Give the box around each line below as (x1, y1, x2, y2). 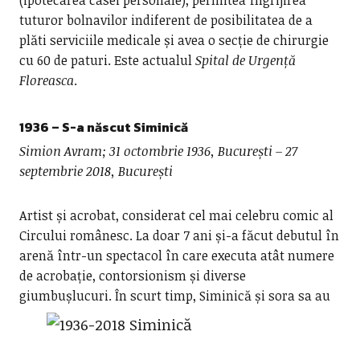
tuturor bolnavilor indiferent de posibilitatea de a (18, 11, 313, 29)
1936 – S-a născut (18, 117, 133, 137)
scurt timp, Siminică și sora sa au (129, 287, 330, 305)
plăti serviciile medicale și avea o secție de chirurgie (18, 31, 329, 49)
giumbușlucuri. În (18, 287, 130, 305)
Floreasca (18, 72, 74, 89)
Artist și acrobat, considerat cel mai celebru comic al (18, 207, 333, 224)
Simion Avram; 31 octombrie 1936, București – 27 (18, 142, 297, 160)
